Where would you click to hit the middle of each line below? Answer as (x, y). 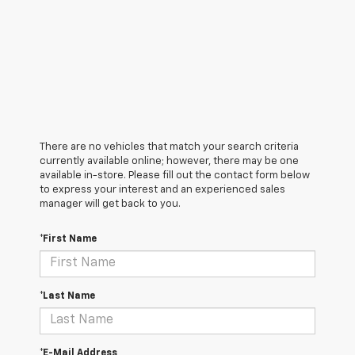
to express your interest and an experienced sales (162, 189)
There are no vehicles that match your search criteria (169, 147)
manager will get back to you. (110, 204)
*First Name (68, 239)
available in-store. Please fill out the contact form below (175, 175)
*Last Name (67, 296)
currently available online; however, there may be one (169, 161)
